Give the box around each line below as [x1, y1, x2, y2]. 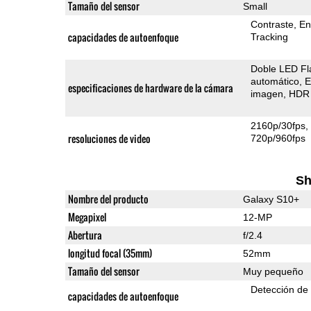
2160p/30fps [251, 119, 306, 131]
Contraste [251, 18, 294, 30]
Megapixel [67, 209, 106, 224]
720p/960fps [251, 132, 306, 144]
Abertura [67, 227, 102, 242]
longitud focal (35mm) [67, 245, 152, 260]
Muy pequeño [242, 265, 303, 277]
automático [251, 75, 300, 87]
